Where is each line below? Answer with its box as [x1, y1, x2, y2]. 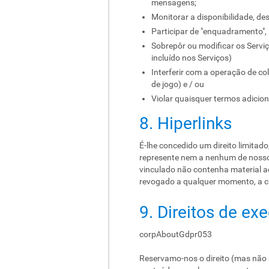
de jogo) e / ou [151, 79, 204, 89]
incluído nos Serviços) [151, 53, 232, 62]
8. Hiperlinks [139, 113, 232, 133]
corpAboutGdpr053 [139, 229, 212, 239]
